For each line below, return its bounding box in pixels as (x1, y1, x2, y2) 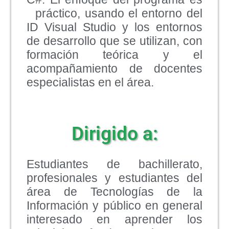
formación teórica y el (27, 48, 202, 61)
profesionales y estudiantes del (27, 171, 202, 185)
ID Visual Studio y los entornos (27, 20, 202, 34)
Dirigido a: (71, 122, 158, 145)
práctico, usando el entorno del (27, 6, 202, 20)
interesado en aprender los (27, 212, 202, 226)
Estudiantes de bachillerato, (27, 157, 202, 171)
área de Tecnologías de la (27, 185, 202, 198)
